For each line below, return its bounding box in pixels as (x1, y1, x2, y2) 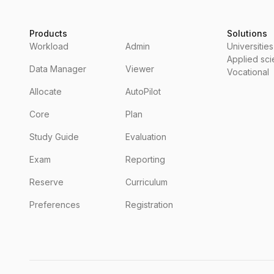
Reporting (125, 154, 165, 165)
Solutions (227, 28, 268, 39)
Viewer (125, 64, 154, 74)
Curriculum (125, 177, 168, 187)
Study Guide (29, 131, 79, 142)
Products (29, 28, 67, 39)
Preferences (29, 199, 80, 210)
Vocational (227, 67, 270, 77)
